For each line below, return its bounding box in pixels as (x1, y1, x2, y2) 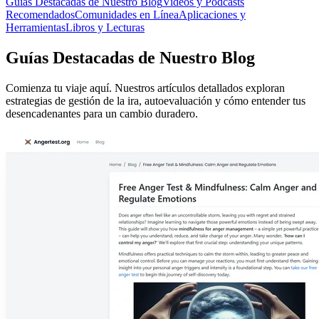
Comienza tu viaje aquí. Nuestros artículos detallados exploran (6, 81, 285, 94)
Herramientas (6, 21, 66, 33)
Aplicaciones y (179, 8, 246, 21)
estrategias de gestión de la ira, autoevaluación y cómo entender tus (6, 94, 305, 107)
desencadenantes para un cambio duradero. (6, 107, 198, 120)
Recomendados (6, 8, 75, 21)
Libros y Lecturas (66, 21, 145, 33)
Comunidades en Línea (75, 8, 179, 21)
